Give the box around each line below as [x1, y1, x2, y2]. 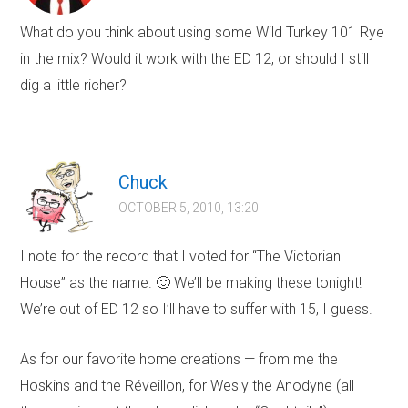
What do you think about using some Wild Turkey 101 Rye [20, 24, 385, 42]
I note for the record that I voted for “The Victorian [20, 248, 342, 266]
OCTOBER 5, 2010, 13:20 [118, 200, 260, 216]
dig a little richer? [20, 76, 127, 95]
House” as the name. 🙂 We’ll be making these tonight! [20, 274, 362, 292]
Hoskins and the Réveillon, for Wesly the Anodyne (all [20, 377, 355, 395]
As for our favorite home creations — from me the [20, 351, 339, 369]
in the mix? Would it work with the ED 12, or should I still [20, 50, 370, 68]
